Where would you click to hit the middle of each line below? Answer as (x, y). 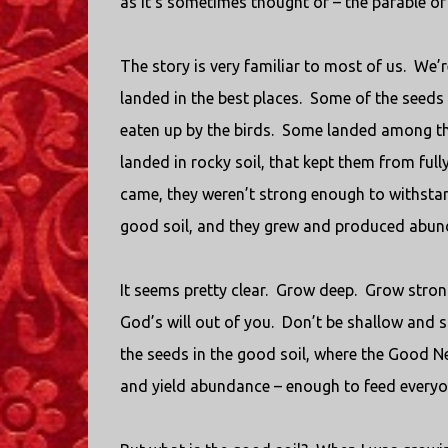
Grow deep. (316, 290)
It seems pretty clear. (193, 290)
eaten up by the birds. (196, 130)
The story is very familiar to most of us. (262, 66)
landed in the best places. (210, 98)
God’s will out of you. (196, 322)
